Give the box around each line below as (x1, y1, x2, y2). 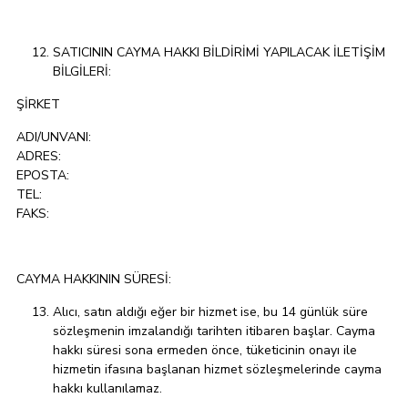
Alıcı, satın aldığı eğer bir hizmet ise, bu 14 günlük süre (53, 303, 368, 321)
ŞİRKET (16, 96, 60, 114)
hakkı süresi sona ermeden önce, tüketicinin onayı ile (53, 342, 357, 360)
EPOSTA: (16, 167, 69, 185)
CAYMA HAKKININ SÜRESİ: (16, 270, 171, 289)
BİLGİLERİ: (53, 63, 111, 81)
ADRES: (16, 148, 61, 166)
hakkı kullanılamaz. (53, 380, 162, 398)
